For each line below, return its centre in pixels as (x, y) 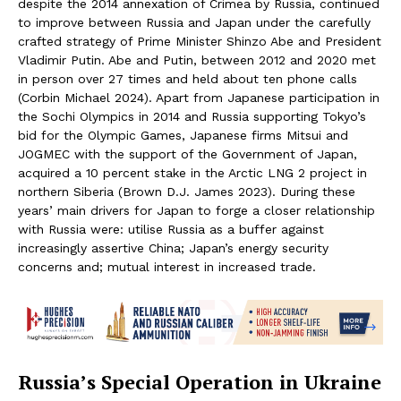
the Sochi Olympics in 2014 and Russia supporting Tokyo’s (192, 116)
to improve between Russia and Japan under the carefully (194, 22)
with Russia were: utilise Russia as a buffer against (171, 229)
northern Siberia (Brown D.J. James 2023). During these (187, 191)
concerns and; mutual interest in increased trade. (167, 266)
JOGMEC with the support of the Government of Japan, (188, 154)
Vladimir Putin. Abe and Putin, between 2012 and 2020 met (197, 60)
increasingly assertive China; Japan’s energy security (173, 247)
